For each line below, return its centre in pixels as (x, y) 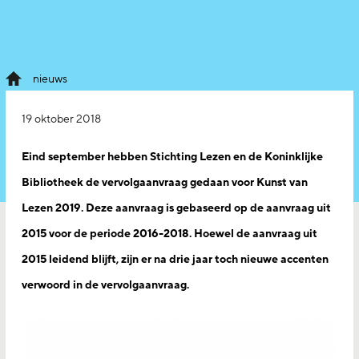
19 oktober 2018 (61, 119)
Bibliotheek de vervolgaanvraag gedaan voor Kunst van (165, 182)
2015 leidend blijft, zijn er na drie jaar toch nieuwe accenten (175, 259)
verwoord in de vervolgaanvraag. (105, 285)
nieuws (50, 79)
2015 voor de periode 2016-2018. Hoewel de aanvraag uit (169, 234)
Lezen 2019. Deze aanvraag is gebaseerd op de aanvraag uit (176, 208)
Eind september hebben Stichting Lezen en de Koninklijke (172, 157)
